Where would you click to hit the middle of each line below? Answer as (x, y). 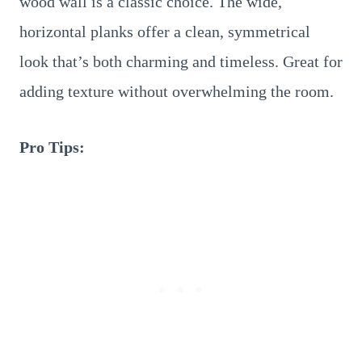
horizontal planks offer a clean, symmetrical (165, 32)
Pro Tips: (52, 147)
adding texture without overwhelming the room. (177, 91)
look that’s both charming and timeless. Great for (181, 61)
